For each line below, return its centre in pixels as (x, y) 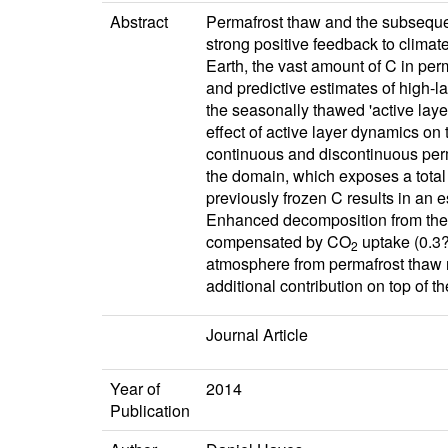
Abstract (139, 22)
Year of (135, 389)
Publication (150, 411)
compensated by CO (278, 242)
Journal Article (257, 335)
